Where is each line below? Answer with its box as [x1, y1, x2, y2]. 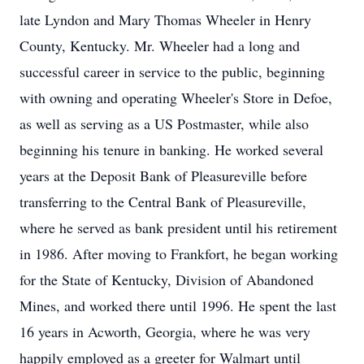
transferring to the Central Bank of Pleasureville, [19, 192, 306, 211]
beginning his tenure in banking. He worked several [19, 140, 323, 159]
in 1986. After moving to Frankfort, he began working [19, 244, 338, 263]
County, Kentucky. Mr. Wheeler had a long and [19, 36, 300, 55]
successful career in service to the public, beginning [19, 62, 325, 81]
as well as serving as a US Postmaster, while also [19, 114, 309, 133]
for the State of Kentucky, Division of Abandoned [19, 270, 314, 289]
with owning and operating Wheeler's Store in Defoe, [19, 88, 332, 107]
